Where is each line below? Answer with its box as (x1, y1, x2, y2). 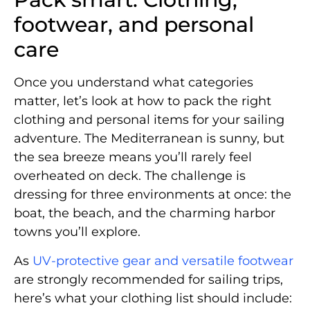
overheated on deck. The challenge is (14, 168, 246, 184)
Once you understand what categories (14, 75, 253, 91)
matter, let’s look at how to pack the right (14, 93, 271, 109)
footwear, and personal (14, 12, 254, 38)
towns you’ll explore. (14, 224, 140, 240)
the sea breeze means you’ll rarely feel (14, 149, 252, 165)
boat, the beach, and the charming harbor (14, 206, 275, 221)
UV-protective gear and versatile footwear (33, 253, 293, 268)
